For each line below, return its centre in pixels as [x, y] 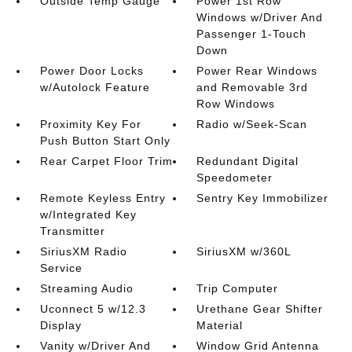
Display [60, 325]
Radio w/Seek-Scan [252, 124]
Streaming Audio [86, 288]
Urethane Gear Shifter [260, 309]
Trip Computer [238, 288]
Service [61, 268]
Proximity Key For [90, 124]
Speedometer [235, 178]
